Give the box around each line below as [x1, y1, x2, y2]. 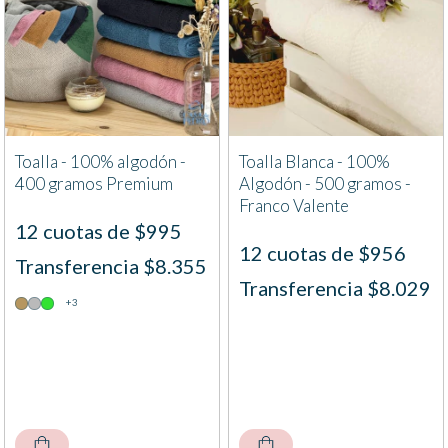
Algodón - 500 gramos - [239, 173, 411, 195]
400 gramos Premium [15, 173, 173, 195]
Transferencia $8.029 [239, 276, 431, 301]
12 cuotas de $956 [239, 241, 406, 266]
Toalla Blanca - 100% [239, 151, 390, 173]
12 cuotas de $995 [15, 219, 182, 244]
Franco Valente [239, 195, 349, 217]
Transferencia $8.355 [15, 254, 207, 279]
